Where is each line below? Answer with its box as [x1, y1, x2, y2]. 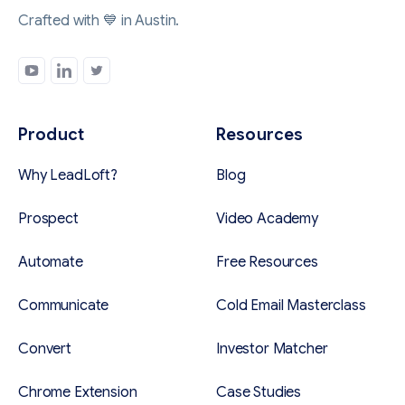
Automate [18, 253, 83, 272]
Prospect [18, 210, 79, 229]
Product [18, 125, 85, 146]
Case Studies [216, 383, 302, 402]
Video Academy [216, 210, 319, 229]
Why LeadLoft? [18, 166, 118, 185]
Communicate [18, 297, 109, 316]
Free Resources [216, 253, 318, 272]
